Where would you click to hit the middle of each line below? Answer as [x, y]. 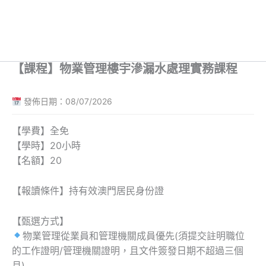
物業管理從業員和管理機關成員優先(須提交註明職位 [134, 235]
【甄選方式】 [40, 221]
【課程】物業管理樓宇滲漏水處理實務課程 [125, 69]
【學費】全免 [40, 131]
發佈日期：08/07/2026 [66, 102]
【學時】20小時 [46, 146]
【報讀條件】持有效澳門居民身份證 [88, 190]
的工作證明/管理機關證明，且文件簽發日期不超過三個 [128, 250]
